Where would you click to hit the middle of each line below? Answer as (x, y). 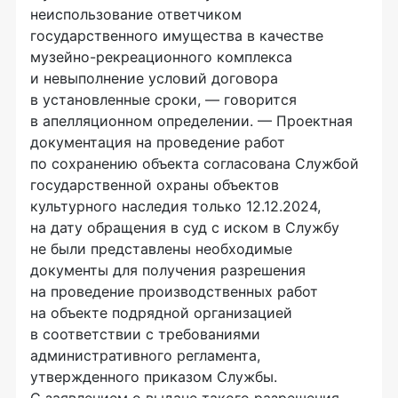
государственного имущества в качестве (177, 36)
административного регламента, (145, 356)
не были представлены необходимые (161, 249)
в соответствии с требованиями (145, 334)
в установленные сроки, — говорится (163, 100)
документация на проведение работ (158, 143)
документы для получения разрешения (168, 271)
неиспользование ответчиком (136, 15)
